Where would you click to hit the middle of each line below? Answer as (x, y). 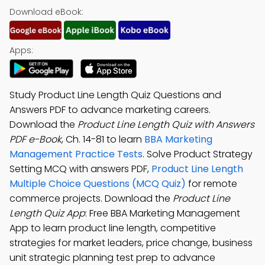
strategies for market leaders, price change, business (131, 243)
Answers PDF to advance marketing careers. (110, 110)
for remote (211, 184)
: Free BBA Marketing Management (163, 213)
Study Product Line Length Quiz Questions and (115, 95)
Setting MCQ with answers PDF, (80, 169)
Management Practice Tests (76, 154)
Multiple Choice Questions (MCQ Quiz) (98, 184)
